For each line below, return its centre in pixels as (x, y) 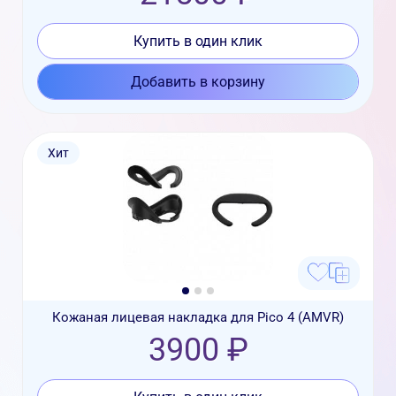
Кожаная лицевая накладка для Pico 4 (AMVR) (198, 317)
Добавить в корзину (198, 82)
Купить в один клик (198, 41)
